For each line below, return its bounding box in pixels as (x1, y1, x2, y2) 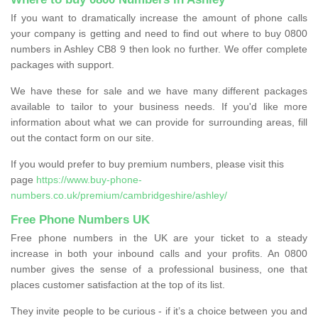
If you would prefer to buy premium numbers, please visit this (11, 158, 284, 170)
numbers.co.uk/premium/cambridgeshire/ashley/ (11, 189, 227, 201)
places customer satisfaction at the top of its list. (11, 278, 225, 290)
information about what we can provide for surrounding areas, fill (11, 116, 307, 128)
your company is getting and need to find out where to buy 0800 (11, 27, 307, 39)
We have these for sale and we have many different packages (11, 84, 307, 97)
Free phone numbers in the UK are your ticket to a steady (11, 231, 307, 243)
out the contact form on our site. (11, 131, 154, 143)
